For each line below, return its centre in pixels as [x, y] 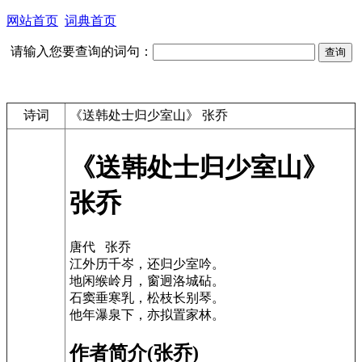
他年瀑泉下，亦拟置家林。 [147, 314]
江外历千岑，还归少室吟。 [147, 263]
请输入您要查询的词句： [81, 51]
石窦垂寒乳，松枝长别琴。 [147, 297]
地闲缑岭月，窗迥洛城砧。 [147, 280]
